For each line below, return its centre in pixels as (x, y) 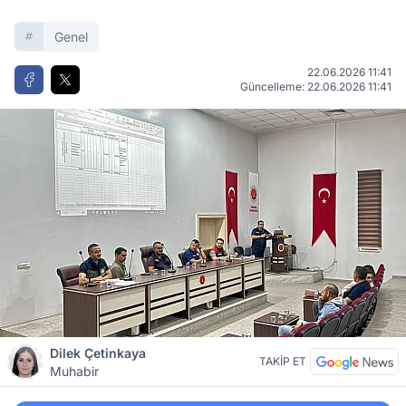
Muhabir (74, 371)
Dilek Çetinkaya (98, 353)
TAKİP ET (283, 361)
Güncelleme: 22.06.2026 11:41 (316, 87)
